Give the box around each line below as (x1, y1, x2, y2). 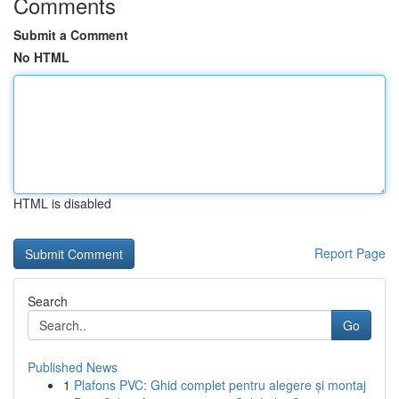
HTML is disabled (13, 194, 111, 212)
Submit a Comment (13, 26, 128, 44)
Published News (28, 358, 118, 376)
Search (28, 292, 68, 310)
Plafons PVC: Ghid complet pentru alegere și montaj (74, 376, 366, 394)
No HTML (13, 48, 69, 66)
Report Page (314, 244, 386, 262)
